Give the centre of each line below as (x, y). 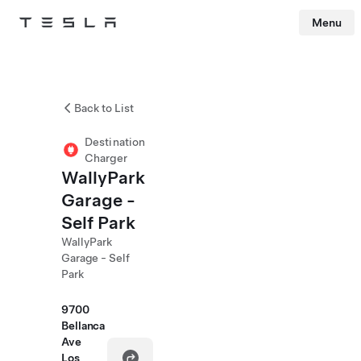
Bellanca (83, 326)
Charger (106, 158)
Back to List (104, 108)
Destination (115, 142)
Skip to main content (48, 44)
